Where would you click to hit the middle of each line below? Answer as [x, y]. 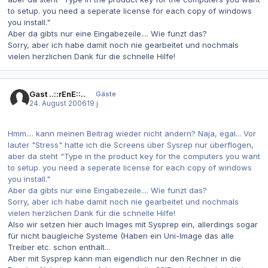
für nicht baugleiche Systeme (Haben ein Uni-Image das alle [121, 235]
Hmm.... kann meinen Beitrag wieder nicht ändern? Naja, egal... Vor [132, 133]
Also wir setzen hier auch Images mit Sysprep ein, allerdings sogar [133, 224]
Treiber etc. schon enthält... [59, 247]
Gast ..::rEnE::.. [58, 94]
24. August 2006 [58, 104]
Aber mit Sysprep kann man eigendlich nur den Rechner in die [124, 258]
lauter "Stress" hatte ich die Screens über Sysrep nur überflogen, [131, 144]
